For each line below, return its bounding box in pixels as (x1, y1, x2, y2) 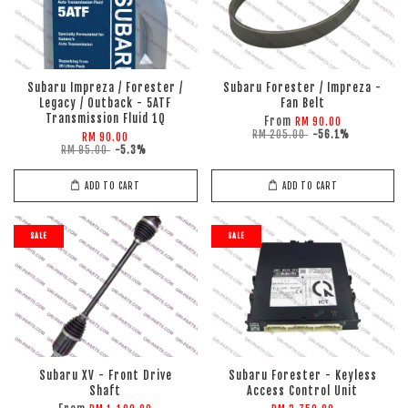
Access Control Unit (247, 384, 359, 398)
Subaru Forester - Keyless (228, 369, 377, 382)
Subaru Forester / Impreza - (223, 81, 382, 95)
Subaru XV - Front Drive (38, 369, 172, 382)
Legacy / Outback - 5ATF (39, 97, 172, 110)
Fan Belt (280, 97, 325, 110)
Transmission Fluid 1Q (45, 112, 166, 126)
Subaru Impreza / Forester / (27, 81, 184, 95)
